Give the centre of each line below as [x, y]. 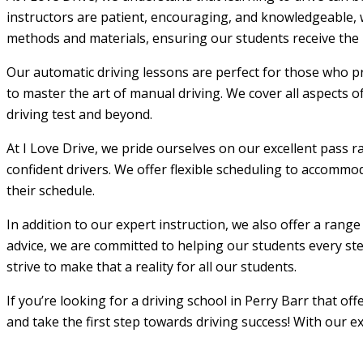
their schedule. [51, 190]
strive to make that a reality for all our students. [152, 266]
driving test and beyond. [79, 114]
